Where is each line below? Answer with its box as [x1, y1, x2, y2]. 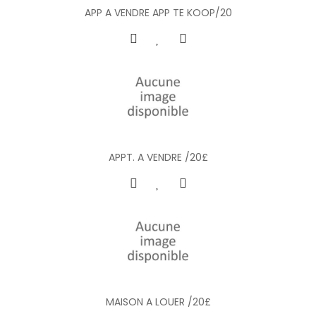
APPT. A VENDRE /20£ [108, 150, 208, 164]
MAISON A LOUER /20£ [105, 294, 211, 309]
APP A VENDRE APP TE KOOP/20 [84, 5, 232, 20]
